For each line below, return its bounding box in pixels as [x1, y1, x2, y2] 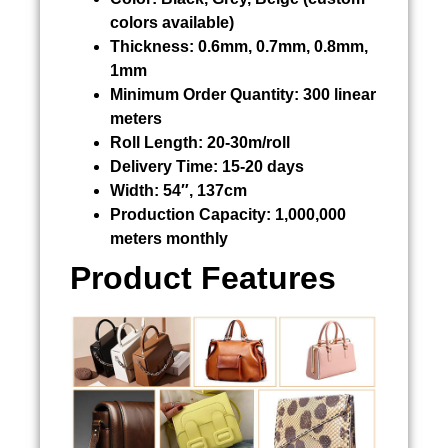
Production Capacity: [110, 205, 271, 223]
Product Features [70, 259, 336, 296]
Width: [110, 181, 159, 199]
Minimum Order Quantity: [110, 85, 299, 103]
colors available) [110, 13, 234, 31]
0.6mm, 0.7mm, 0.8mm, [194, 37, 368, 55]
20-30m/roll [203, 133, 290, 151]
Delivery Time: [110, 157, 218, 175]
